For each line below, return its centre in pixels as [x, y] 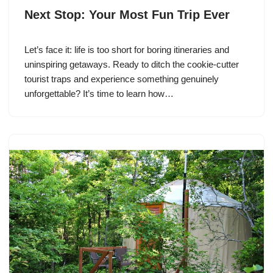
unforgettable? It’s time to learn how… [100, 94]
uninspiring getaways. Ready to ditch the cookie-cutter [132, 65]
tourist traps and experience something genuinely [122, 79]
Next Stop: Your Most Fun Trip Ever [127, 15]
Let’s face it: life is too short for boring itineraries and [127, 50]
